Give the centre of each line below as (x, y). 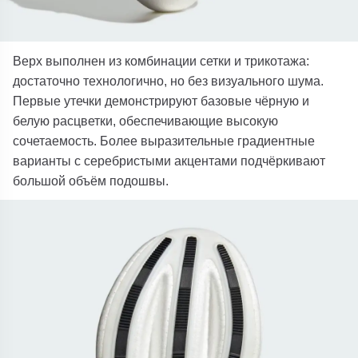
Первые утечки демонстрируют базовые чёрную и (161, 100)
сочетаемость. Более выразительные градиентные (164, 140)
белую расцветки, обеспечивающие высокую (146, 120)
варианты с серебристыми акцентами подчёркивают (169, 160)
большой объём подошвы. (93, 180)
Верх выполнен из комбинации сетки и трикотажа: (161, 60)
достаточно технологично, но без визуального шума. (169, 80)
